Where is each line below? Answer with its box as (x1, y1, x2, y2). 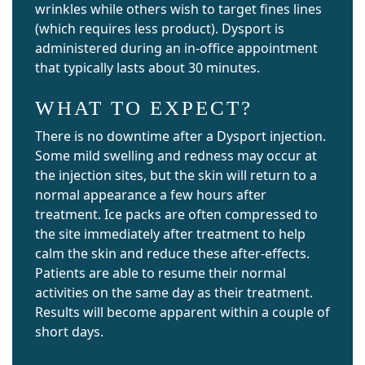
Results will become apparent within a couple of (35, 303, 330, 321)
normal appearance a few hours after (35, 186, 266, 204)
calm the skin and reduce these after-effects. (35, 244, 310, 262)
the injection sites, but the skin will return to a (35, 166, 317, 184)
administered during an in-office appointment (35, 39, 318, 57)
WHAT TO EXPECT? (35, 97, 253, 119)
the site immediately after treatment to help (35, 225, 306, 243)
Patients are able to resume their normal (35, 264, 286, 282)
